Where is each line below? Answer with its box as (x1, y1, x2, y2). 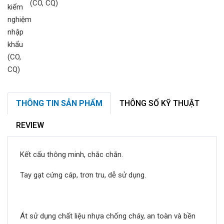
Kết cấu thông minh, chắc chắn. (20, 150, 123, 159)
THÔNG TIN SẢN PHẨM (16, 98, 102, 108)
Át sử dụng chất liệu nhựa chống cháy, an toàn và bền (20, 211, 195, 220)
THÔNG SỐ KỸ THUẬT (119, 98, 199, 108)
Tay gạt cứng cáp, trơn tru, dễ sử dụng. (20, 170, 146, 179)
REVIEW (16, 120, 44, 130)
